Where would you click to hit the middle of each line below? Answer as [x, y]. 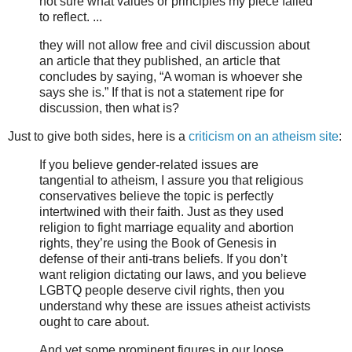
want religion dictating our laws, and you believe [173, 274]
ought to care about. [94, 321]
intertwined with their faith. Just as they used [161, 211]
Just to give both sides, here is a [98, 136]
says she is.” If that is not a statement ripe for [161, 93]
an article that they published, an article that [159, 61]
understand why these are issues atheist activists [175, 306]
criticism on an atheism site [264, 136]
